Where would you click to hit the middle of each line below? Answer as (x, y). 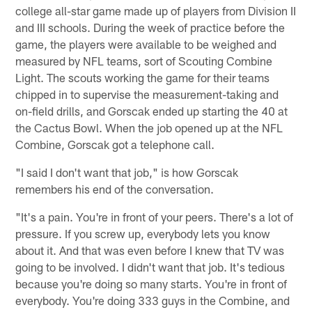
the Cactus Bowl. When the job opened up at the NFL (149, 128)
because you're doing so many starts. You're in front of (151, 284)
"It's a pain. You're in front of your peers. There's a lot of (155, 217)
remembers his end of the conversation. (115, 189)
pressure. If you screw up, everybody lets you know (143, 234)
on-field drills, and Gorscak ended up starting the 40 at (152, 111)
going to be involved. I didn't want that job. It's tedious (150, 267)
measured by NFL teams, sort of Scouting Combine (144, 61)
